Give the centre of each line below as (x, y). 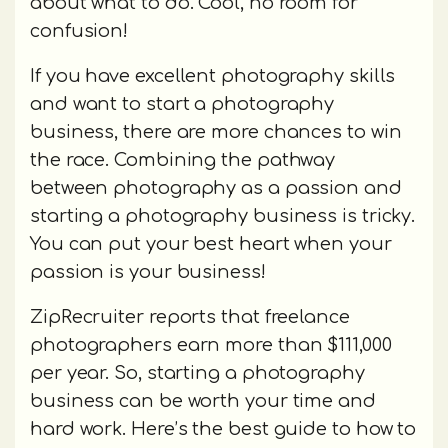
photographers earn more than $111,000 (211, 345)
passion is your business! (150, 272)
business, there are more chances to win (216, 132)
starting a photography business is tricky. (223, 216)
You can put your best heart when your (211, 244)
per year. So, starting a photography (197, 373)
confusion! (82, 31)
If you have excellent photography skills (213, 76)
